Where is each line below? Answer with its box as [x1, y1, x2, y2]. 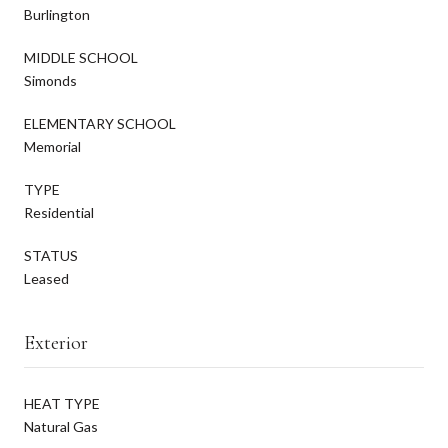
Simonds [24, 71, 77, 89]
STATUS [24, 246, 78, 264]
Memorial [24, 137, 81, 155]
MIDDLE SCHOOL [24, 48, 138, 66]
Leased [24, 269, 69, 287]
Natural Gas [24, 417, 98, 435]
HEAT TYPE [24, 394, 100, 412]
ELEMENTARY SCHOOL [24, 114, 176, 132]
